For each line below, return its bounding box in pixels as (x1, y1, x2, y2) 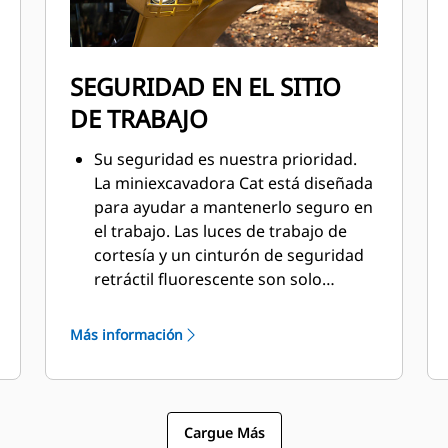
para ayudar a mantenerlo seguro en (94, 196, 374, 218)
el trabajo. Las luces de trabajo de (94, 220, 348, 242)
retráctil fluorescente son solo (94, 268, 323, 290)
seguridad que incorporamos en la (94, 316, 357, 338)
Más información (70, 325, 184, 344)
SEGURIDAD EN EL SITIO (70, 70, 342, 103)
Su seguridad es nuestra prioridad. (94, 148, 358, 170)
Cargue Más (183, 422, 265, 442)
